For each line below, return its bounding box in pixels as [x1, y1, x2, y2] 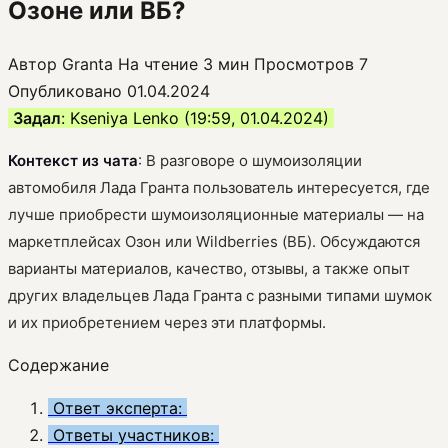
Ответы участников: [48, 424, 219, 445]
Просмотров [254, 53, 354, 74]
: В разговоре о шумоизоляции [138, 150, 362, 170]
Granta [62, 53, 113, 74]
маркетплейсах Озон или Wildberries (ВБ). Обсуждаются [8, 231, 420, 251]
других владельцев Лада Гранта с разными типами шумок [8, 285, 432, 305]
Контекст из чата [8, 150, 138, 170]
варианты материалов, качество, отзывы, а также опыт [8, 258, 410, 278]
